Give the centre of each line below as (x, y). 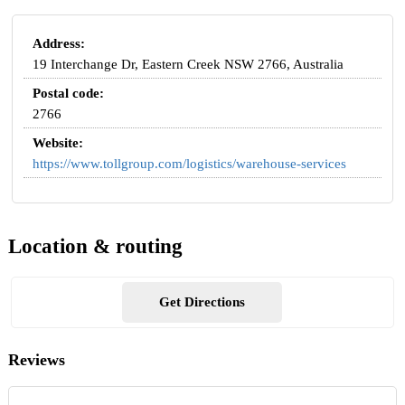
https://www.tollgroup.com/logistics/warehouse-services (190, 163)
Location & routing (95, 247)
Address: (59, 43)
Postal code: (69, 93)
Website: (58, 142)
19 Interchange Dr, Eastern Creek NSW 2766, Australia (188, 64)
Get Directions (202, 302)
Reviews (36, 360)
